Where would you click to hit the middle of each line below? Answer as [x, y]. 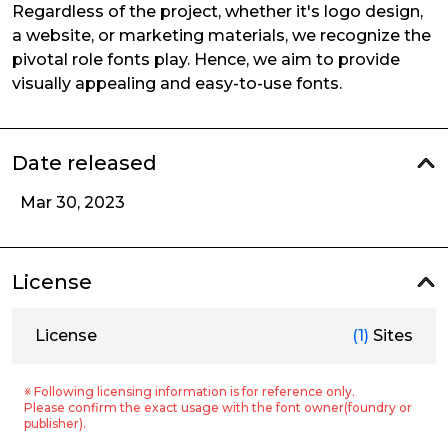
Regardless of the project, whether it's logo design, [217, 11]
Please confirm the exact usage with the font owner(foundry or [218, 407]
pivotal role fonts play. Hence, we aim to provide [206, 59]
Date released [84, 163]
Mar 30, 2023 [72, 202]
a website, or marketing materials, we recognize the [221, 35]
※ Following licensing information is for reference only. [189, 391]
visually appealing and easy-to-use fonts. [177, 83]
